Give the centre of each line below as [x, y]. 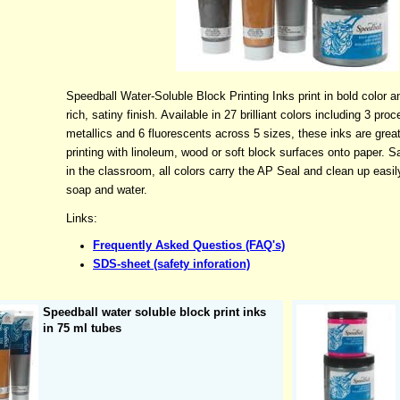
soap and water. [107, 189]
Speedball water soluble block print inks [154, 312]
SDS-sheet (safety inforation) [171, 263]
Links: [82, 218]
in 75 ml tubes [82, 328]
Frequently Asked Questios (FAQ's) [189, 245]
